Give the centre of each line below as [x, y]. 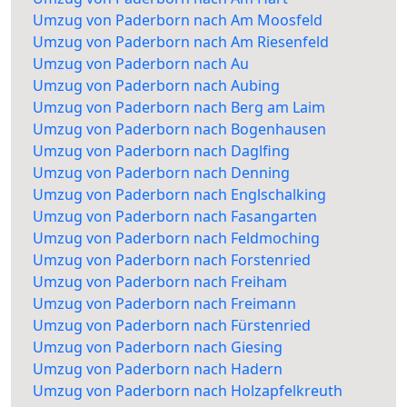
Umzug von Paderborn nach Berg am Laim [179, 107]
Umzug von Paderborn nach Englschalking [179, 194]
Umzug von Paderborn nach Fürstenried [172, 325]
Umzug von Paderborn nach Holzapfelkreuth [188, 390]
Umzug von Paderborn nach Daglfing [161, 150]
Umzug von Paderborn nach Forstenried [172, 259]
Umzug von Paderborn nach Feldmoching [176, 238]
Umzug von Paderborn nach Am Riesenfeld [181, 41]
